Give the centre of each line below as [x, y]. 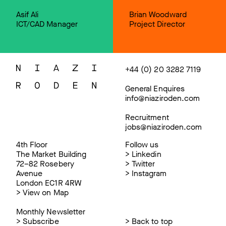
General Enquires [155, 89]
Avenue [29, 174]
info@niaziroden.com [162, 98]
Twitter [144, 164]
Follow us [142, 145]
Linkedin [147, 154]
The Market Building [51, 154]
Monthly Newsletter [51, 212]
